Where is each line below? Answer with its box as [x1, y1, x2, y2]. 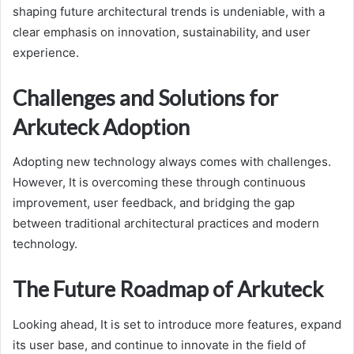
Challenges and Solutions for [13, 84, 278, 111]
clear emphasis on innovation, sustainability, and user [13, 24, 311, 40]
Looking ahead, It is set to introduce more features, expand [13, 316, 341, 332]
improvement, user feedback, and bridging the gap [13, 195, 295, 211]
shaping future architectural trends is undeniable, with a [13, 3, 325, 19]
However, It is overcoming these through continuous [13, 175, 306, 190]
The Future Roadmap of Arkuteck [13, 276, 323, 303]
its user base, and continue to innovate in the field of [13, 337, 306, 352]
